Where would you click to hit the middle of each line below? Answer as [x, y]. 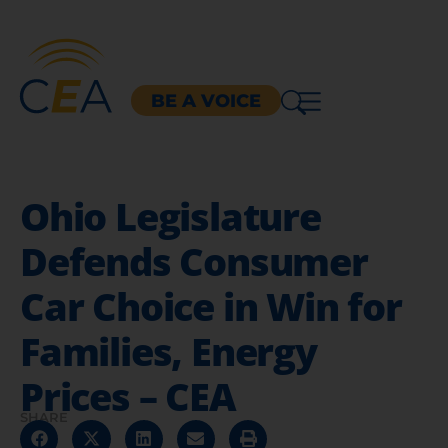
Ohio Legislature [170, 215]
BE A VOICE [205, 100]
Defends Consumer [194, 260]
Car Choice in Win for [211, 305]
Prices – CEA [128, 395]
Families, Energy [168, 350]
